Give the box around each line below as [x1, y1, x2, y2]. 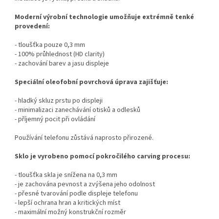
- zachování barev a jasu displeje [15, 59, 109, 69]
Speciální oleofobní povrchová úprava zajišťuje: [15, 77, 168, 88]
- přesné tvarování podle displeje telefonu [15, 189, 138, 199]
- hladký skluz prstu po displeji [15, 96, 103, 106]
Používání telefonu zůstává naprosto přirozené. [15, 133, 153, 143]
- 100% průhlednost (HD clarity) [15, 49, 105, 60]
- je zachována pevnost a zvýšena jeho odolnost [15, 179, 155, 190]
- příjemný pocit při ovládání [15, 114, 95, 125]
